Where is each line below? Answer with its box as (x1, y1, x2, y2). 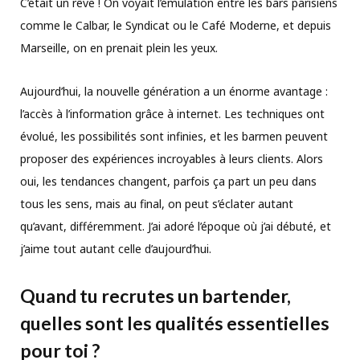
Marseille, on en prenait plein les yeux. (20, 39, 218, 55)
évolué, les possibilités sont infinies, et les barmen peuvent (20, 128, 328, 144)
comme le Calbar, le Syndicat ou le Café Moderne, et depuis (20, 17, 331, 33)
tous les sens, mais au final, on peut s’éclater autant (20, 195, 293, 211)
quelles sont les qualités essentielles (20, 312, 329, 335)
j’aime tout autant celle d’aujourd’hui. (20, 240, 211, 256)
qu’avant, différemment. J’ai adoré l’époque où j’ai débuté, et (20, 218, 331, 234)
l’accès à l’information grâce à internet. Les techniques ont (20, 105, 325, 121)
